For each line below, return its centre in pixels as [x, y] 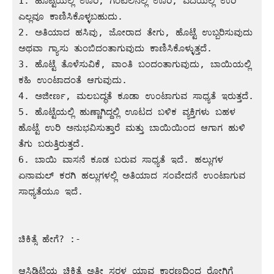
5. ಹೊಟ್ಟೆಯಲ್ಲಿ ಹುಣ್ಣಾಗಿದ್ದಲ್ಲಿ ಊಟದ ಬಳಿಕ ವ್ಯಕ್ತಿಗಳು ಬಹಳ [127, 112]
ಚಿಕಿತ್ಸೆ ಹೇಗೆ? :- [50, 239]
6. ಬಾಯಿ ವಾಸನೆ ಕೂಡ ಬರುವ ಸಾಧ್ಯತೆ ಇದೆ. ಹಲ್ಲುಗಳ [121, 159]
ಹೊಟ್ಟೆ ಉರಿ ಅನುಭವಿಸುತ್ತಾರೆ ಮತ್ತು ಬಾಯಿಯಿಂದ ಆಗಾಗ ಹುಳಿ [132, 128]
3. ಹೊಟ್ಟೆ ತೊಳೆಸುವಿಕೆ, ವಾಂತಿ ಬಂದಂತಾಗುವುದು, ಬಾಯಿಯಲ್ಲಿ [135, 64]
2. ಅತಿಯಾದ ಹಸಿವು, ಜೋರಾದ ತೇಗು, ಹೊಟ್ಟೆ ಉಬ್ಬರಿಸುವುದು [135, 32]
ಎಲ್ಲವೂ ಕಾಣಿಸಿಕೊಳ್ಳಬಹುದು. [71, 16]
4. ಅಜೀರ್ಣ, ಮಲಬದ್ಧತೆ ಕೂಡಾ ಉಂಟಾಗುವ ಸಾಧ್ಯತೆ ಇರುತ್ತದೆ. [136, 96]
